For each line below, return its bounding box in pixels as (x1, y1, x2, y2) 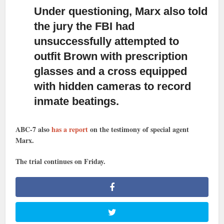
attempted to (114, 34, 179, 47)
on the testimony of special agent (88, 123, 189, 134)
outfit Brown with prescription (34, 49, 188, 62)
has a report (51, 123, 88, 134)
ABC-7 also (15, 123, 52, 134)
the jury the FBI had (34, 19, 135, 32)
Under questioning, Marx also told (34, 4, 208, 17)
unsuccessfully (34, 34, 115, 47)
